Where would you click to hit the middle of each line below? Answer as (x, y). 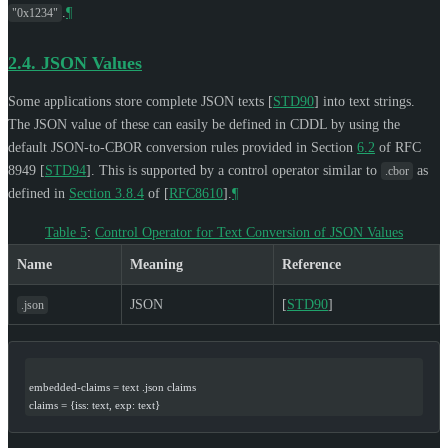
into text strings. (367, 101)
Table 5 (66, 232)
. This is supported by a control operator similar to (236, 170)
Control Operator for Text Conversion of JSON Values (249, 232)
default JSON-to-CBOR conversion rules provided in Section (182, 147)
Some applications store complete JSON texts (138, 101)
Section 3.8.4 (106, 193)
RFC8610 (196, 193)
